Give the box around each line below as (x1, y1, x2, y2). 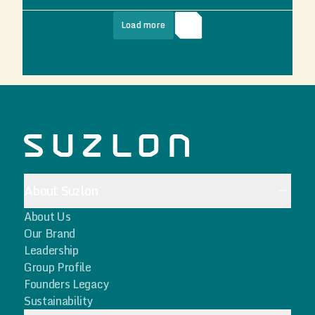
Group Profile (24, 258, 91, 276)
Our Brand (24, 224, 76, 243)
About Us (24, 207, 71, 226)
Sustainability (24, 292, 94, 310)
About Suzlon (24, 180, 98, 201)
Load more (121, 18, 166, 32)
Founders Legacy (24, 275, 110, 293)
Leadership (24, 241, 79, 259)
